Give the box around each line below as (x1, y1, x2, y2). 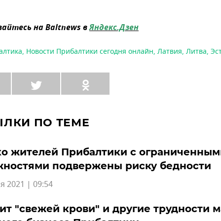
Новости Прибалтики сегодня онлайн (26, 46, 153, 57)
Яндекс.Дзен (89, 22, 139, 35)
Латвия (157, 46, 182, 57)
